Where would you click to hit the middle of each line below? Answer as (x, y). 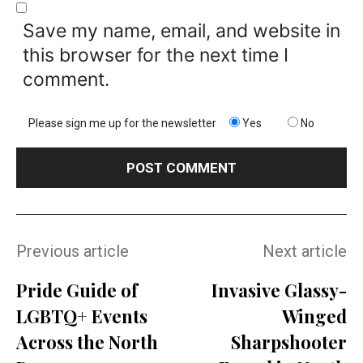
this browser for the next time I (156, 56)
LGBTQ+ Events (82, 316)
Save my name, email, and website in (181, 31)
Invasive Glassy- (279, 290)
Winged (314, 316)
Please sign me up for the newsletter (122, 124)
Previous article (73, 252)
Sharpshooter (288, 342)
